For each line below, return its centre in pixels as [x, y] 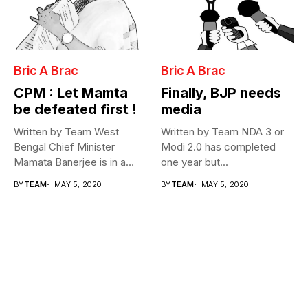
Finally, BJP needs [221, 92]
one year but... [195, 162]
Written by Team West [66, 131]
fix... [24, 177]
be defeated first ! [75, 109]
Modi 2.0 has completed [218, 146]
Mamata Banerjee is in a [70, 162]
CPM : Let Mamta [71, 92]
